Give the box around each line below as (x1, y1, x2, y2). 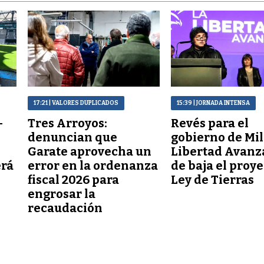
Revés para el (171, 115, 249, 130)
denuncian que (28, 130, 118, 144)
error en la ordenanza (28, 158, 159, 173)
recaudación (28, 200, 103, 215)
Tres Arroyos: (28, 115, 108, 130)
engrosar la (28, 186, 96, 201)
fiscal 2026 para (28, 172, 120, 187)
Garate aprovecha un (28, 144, 152, 159)
